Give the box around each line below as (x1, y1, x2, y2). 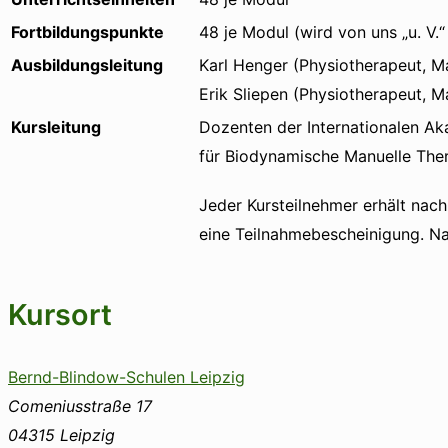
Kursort (8, 297, 112, 333)
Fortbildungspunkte (11, 21, 164, 42)
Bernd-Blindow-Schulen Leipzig (8, 367, 245, 388)
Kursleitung (11, 116, 101, 137)
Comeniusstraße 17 (8, 396, 152, 417)
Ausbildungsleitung (11, 54, 163, 75)
